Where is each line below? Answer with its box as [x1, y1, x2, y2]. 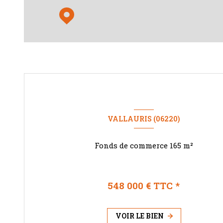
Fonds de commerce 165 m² [183, 140, 193, 151]
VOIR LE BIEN [115, 211, 164, 221]
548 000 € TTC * [108, 179, 180, 192]
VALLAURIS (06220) [108, 114, 180, 124]
